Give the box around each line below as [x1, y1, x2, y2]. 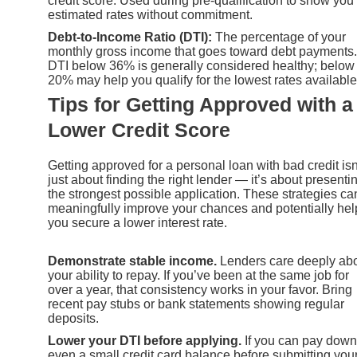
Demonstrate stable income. [48, 254, 217, 269]
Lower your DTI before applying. [48, 334, 241, 348]
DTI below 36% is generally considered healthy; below [48, 58, 355, 73]
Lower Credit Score [48, 118, 230, 141]
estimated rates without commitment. [48, 7, 253, 22]
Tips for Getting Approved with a [48, 92, 353, 116]
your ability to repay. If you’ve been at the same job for [48, 269, 349, 283]
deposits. [48, 312, 99, 326]
